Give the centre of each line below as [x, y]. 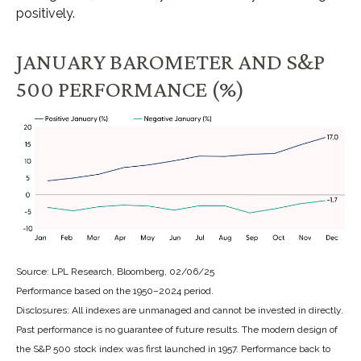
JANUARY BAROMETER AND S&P [170, 61]
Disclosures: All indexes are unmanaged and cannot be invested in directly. [180, 311]
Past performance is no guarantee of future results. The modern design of [177, 330]
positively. [46, 13]
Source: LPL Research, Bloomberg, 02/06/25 [115, 272]
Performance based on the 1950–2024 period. [115, 291]
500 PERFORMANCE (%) [130, 88]
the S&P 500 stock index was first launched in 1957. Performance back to [173, 349]
